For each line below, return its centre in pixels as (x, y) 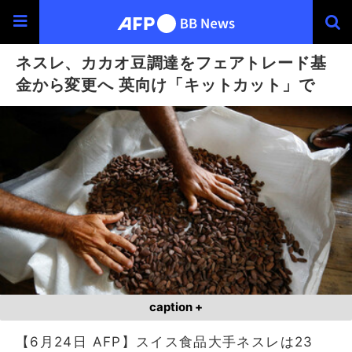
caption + (176, 307)
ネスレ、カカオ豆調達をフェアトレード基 (171, 62)
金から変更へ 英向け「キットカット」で (165, 84)
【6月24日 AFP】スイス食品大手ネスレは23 (165, 341)
